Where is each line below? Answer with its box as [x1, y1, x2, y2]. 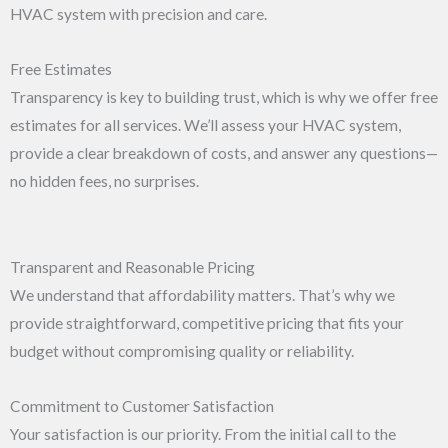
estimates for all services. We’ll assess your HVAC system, [10, 115, 401, 134]
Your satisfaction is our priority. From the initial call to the [10, 425, 396, 443]
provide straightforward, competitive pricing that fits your [10, 313, 404, 332]
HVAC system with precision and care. [10, 4, 267, 23]
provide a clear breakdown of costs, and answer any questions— [10, 143, 438, 162]
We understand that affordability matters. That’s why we [10, 285, 395, 304]
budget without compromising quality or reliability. [10, 341, 354, 360]
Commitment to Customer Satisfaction [10, 397, 274, 415]
